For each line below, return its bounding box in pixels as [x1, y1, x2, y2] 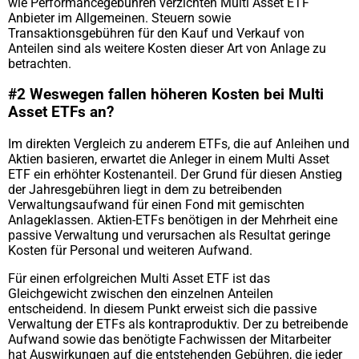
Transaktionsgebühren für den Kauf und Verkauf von [8, 25, 305, 41]
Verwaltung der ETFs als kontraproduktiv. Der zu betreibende [8, 316, 348, 332]
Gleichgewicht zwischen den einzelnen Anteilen [8, 285, 273, 301]
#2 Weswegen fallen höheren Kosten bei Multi [8, 86, 324, 104]
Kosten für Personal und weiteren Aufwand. [8, 242, 252, 258]
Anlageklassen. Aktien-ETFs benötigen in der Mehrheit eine [8, 212, 337, 228]
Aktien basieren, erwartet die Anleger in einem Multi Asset [8, 151, 329, 167]
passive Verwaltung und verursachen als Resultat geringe [8, 227, 330, 243]
